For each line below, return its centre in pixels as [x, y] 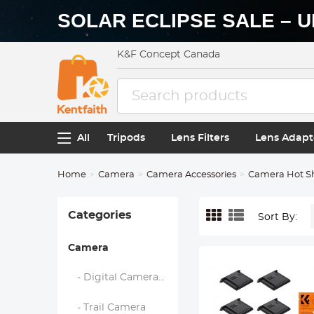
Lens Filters [200, 138]
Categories [100, 215]
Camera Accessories [192, 175]
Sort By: [277, 217]
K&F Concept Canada [169, 55]
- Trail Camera [108, 308]
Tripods [127, 138]
